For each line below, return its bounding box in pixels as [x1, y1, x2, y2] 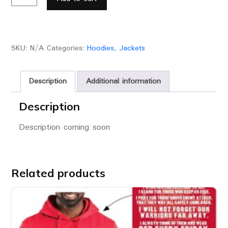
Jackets [119, 42, 145, 54]
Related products [11, 165, 105, 180]
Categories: [46, 42, 87, 54]
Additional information [85, 75, 161, 88]
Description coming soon [18, 120, 110, 134]
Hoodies [87, 42, 114, 54]
